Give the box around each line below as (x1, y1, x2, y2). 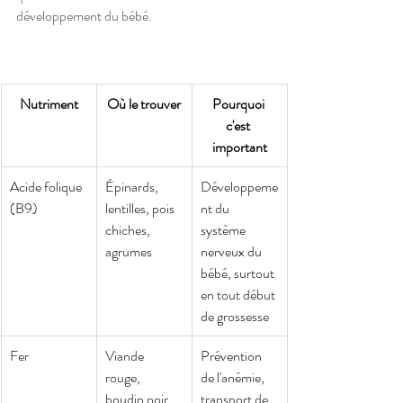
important (211, 136, 267, 157)
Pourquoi (211, 93, 267, 114)
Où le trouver (107, 93, 181, 114)
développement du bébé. (16, 4, 152, 26)
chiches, (105, 219, 153, 240)
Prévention (201, 345, 264, 366)
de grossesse (201, 305, 269, 327)
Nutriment (19, 93, 78, 114)
